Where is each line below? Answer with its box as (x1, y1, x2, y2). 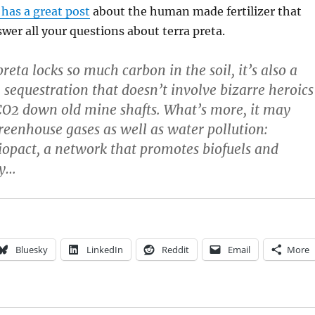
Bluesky (15, 243, 48, 257)
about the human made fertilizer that (89, 4, 302, 19)
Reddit (161, 243, 189, 257)
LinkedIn (86, 243, 123, 257)
